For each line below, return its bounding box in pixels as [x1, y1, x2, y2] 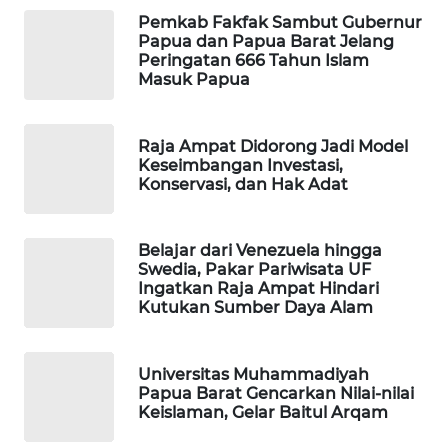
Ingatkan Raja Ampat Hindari [138, 279, 379, 299]
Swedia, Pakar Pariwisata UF [138, 260, 371, 280]
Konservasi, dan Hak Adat [138, 174, 348, 194]
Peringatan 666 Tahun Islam [138, 51, 369, 71]
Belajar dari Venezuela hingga [138, 241, 382, 261]
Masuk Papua [138, 70, 250, 90]
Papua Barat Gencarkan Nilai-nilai [138, 383, 414, 403]
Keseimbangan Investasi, [138, 155, 343, 175]
